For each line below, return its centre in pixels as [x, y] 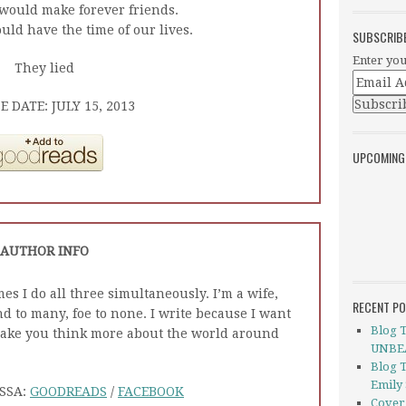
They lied [44, 68]
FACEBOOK [151, 391]
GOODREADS [68, 391]
